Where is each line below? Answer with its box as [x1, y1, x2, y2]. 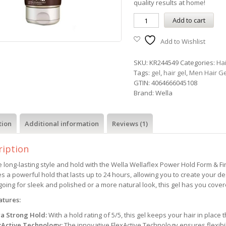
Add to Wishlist [160, 37, 205, 46]
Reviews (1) [111, 119, 148, 128]
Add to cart [172, 16, 205, 25]
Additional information [24, 119, 99, 128]
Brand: [133, 88, 155, 97]
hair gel [163, 68, 186, 77]
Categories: [180, 58, 216, 67]
